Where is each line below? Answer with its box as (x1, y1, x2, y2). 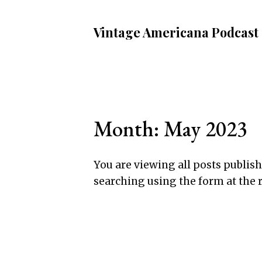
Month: (94, 114, 164, 143)
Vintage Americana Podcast (94, 23, 258, 40)
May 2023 (164, 114, 247, 143)
